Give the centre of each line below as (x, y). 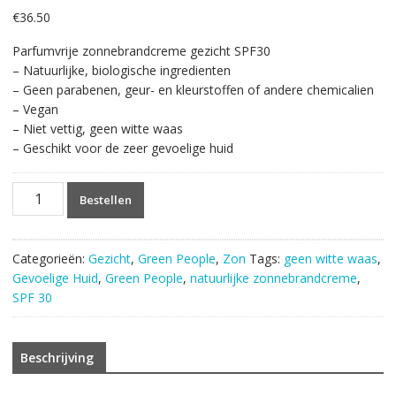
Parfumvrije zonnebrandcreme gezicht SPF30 (141, 50)
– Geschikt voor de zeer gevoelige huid (122, 148)
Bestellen (106, 199)
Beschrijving (57, 357)
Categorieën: (50, 258)
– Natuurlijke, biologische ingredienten (121, 70)
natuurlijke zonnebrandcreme (273, 278)
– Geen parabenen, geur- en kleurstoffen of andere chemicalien (193, 89)
